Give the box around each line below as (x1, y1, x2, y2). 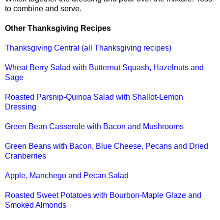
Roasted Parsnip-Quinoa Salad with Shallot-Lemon (5, 92, 183, 101)
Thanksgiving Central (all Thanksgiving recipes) (5, 43, 171, 52)
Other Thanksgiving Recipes (5, 24, 111, 32)
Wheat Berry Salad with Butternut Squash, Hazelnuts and (5, 63, 204, 72)
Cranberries (5, 151, 46, 160)
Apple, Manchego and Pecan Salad (5, 171, 129, 180)
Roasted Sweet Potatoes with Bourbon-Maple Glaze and (5, 191, 201, 199)
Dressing (5, 102, 36, 111)
